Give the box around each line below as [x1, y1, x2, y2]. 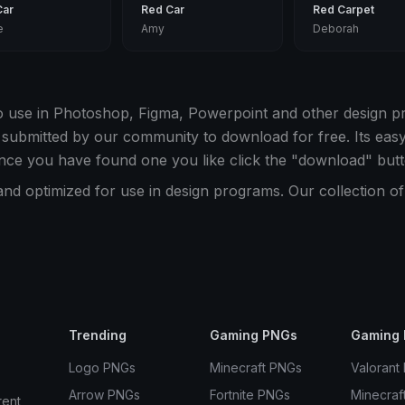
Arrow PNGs [68, 387, 140, 402]
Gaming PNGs [209, 327, 297, 343]
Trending [68, 327, 127, 343]
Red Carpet [312, 3, 374, 16]
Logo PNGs [68, 360, 136, 375]
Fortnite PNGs [209, 387, 290, 402]
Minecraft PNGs [209, 360, 302, 375]
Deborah [312, 22, 359, 35]
